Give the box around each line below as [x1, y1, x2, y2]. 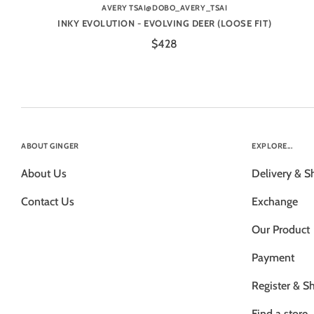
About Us [21, 166, 67, 180]
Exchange [252, 194, 298, 208]
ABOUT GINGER [21, 140, 79, 151]
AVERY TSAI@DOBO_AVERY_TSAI [101, 2, 228, 13]
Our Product [252, 222, 310, 236]
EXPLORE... [252, 140, 293, 151]
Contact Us [21, 194, 74, 208]
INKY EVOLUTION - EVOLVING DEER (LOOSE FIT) [57, 17, 272, 29]
